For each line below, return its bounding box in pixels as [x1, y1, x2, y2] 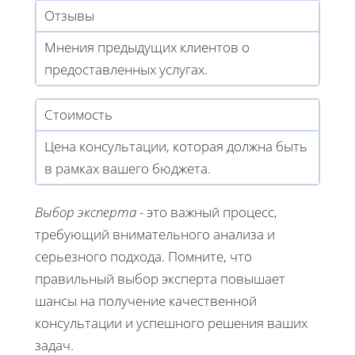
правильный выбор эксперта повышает [35, 269, 285, 288]
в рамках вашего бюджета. [44, 159, 211, 178]
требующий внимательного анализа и [35, 225, 275, 244]
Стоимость [44, 105, 113, 124]
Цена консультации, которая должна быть [44, 137, 307, 156]
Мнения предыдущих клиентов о [44, 38, 250, 57]
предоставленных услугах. [44, 60, 208, 79]
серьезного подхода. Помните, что [35, 247, 252, 266]
